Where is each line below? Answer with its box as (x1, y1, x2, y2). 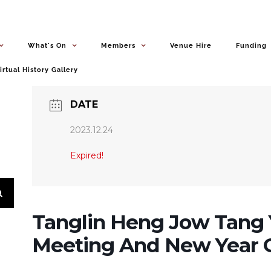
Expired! (70, 150, 103, 161)
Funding (235, 41, 267, 50)
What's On (27, 41, 67, 50)
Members (100, 41, 135, 50)
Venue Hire (169, 41, 212, 50)
